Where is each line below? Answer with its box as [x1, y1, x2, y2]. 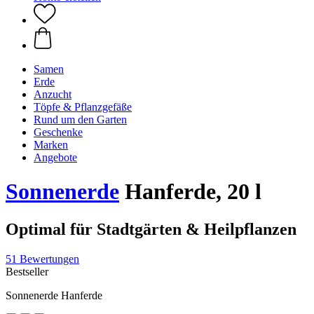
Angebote [34, 151, 77, 163]
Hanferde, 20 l [119, 179, 261, 205]
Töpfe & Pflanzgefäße [34, 101, 132, 113]
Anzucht [34, 88, 71, 100]
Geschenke [34, 126, 83, 138]
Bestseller [6, 265, 48, 278]
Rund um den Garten [34, 114, 127, 125]
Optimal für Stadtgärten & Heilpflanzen [6, 219, 296, 238]
